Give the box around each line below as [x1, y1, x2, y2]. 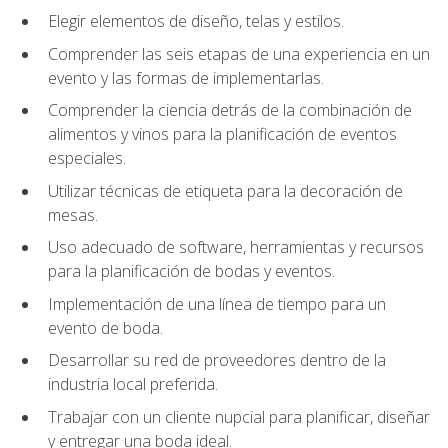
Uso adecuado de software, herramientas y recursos [48, 236, 424, 259]
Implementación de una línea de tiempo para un [48, 292, 386, 315]
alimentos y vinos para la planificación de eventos [48, 123, 397, 146]
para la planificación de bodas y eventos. [48, 260, 335, 283]
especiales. [48, 147, 126, 170]
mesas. [48, 203, 98, 226]
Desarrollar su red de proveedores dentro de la [48, 349, 386, 372]
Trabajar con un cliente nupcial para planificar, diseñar [48, 406, 430, 429]
